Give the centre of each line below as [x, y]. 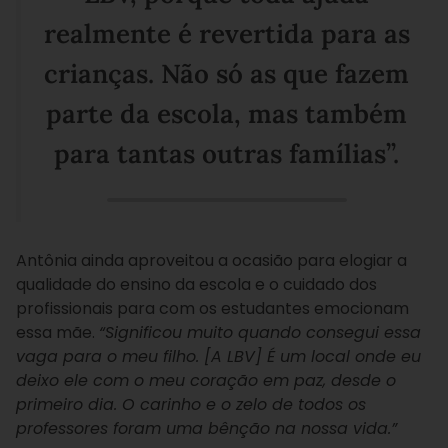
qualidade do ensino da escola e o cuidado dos [196, 284]
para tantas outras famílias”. [226, 154]
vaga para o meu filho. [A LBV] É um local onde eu [218, 356]
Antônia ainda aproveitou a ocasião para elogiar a [211, 260]
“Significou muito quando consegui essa [260, 332]
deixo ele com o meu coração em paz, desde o [206, 380]
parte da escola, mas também [226, 114]
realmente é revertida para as [226, 34]
